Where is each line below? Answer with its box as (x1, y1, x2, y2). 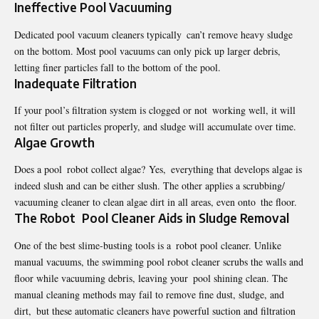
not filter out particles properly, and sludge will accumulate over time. (14, 119, 296, 133)
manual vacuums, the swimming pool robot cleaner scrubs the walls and (14, 254, 303, 268)
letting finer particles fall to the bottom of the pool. (14, 60, 221, 74)
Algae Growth (14, 134, 95, 150)
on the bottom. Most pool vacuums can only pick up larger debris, (14, 43, 281, 58)
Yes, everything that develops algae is (145, 162, 302, 177)
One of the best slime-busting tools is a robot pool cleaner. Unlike (14, 238, 281, 252)
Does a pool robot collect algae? (14, 162, 145, 177)
